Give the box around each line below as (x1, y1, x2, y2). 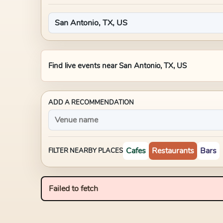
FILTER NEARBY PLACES (48, 146, 123, 155)
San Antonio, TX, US (119, 61, 187, 71)
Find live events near (48, 61, 119, 71)
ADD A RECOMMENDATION (48, 98, 134, 107)
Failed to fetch (49, 183, 98, 194)
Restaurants (152, 145, 194, 156)
